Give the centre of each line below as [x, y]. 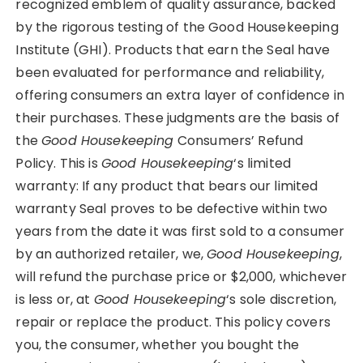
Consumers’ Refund [239, 140]
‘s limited [262, 163]
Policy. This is [58, 163]
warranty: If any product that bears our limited [167, 186]
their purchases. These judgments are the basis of [177, 117]
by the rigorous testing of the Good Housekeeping [177, 27]
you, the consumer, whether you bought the [158, 344]
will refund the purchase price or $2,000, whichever [181, 276]
